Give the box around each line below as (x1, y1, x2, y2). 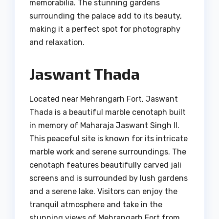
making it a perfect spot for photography (29, 24, 180, 34)
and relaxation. (29, 38, 85, 47)
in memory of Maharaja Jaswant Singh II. (29, 120, 179, 130)
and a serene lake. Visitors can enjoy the (29, 186, 177, 196)
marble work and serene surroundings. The (29, 147, 186, 156)
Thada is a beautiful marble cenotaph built (29, 107, 186, 117)
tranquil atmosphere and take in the (29, 199, 162, 209)
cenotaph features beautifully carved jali (29, 160, 181, 170)
